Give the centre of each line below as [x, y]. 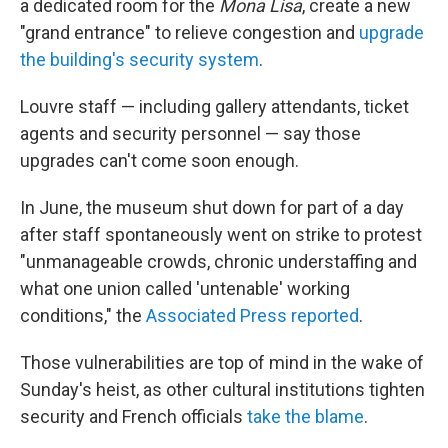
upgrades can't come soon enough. [159, 160]
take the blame [305, 416]
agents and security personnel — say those [190, 133]
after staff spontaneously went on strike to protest [221, 234]
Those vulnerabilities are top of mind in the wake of [222, 362]
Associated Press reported [252, 315]
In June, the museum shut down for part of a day [212, 207]
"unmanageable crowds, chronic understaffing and [218, 261]
